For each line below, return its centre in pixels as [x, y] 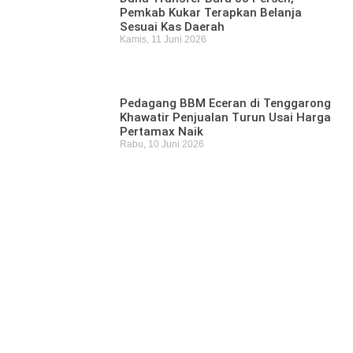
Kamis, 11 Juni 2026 [163, 40]
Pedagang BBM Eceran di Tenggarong [226, 103]
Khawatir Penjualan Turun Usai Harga [226, 117]
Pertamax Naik [162, 131]
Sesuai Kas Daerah [173, 27]
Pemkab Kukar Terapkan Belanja [211, 13]
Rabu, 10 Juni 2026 [162, 144]
